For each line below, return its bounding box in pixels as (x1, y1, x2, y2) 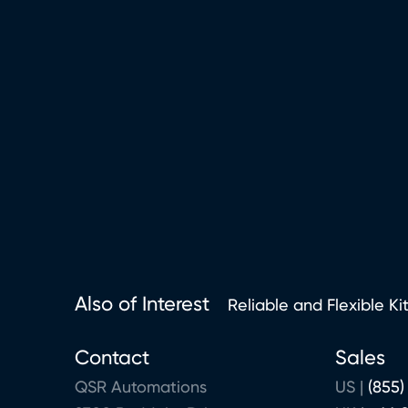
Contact (75, 345, 149, 369)
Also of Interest (75, 291, 209, 315)
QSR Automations (75, 376, 207, 396)
